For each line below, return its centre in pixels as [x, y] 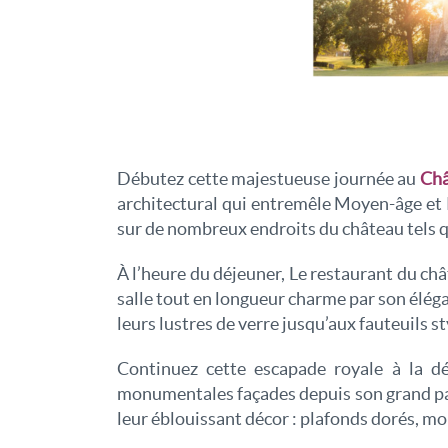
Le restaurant [341, 274]
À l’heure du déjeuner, [201, 274]
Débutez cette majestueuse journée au [268, 179]
